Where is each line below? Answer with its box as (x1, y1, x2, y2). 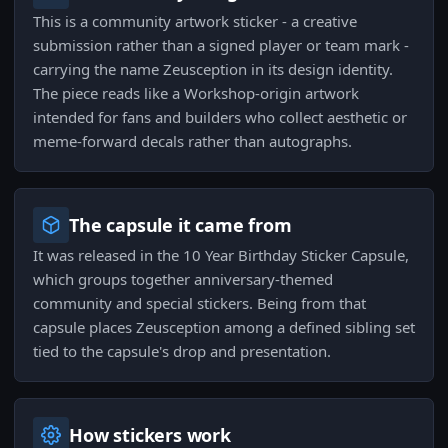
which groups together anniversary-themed (33, 269, 333, 290)
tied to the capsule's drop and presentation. (33, 341, 331, 362)
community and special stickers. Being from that (33, 293, 366, 314)
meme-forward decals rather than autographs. (33, 131, 352, 152)
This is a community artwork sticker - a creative (33, 11, 357, 32)
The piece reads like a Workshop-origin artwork (33, 83, 359, 104)
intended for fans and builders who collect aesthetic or (33, 107, 407, 128)
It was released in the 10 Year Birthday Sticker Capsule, (33, 245, 409, 266)
